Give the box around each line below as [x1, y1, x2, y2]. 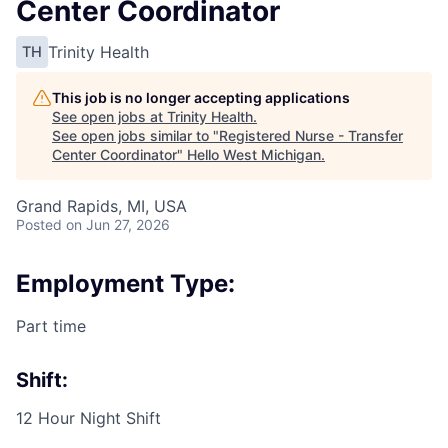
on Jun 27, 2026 [66, 215, 170, 233]
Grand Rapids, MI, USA [16, 195, 187, 216]
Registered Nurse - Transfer [219, 126, 403, 144]
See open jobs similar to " [52, 126, 219, 144]
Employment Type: [16, 268, 235, 298]
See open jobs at [52, 107, 167, 125]
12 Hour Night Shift [16, 407, 161, 428]
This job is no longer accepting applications [52, 88, 350, 106]
